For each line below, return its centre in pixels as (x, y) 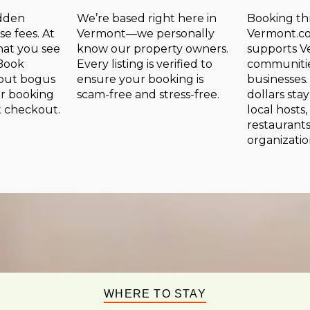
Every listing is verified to (144, 64)
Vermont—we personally (145, 34)
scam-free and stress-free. (148, 95)
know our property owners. (152, 49)
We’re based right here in (146, 19)
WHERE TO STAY (155, 293)
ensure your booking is (140, 80)
